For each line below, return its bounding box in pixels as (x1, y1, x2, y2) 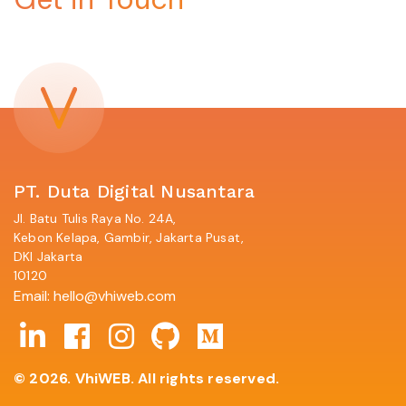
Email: (14, 285, 53, 305)
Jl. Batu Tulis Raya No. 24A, (14, 209, 177, 227)
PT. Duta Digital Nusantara (14, 179, 256, 202)
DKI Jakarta (14, 247, 83, 265)
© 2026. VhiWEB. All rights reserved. (14, 368, 280, 388)
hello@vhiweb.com (53, 285, 176, 305)
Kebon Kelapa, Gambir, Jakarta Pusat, (14, 228, 245, 246)
